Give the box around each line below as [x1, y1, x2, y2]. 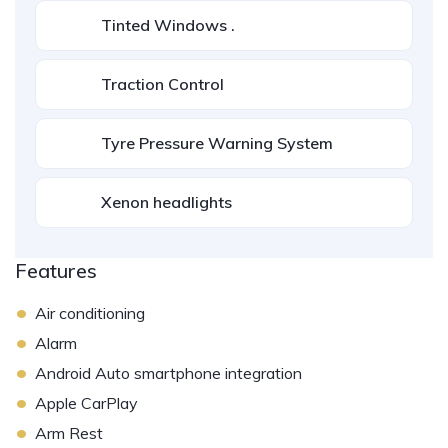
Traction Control [101, 74, 224, 94]
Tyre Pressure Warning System [101, 133, 333, 153]
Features [15, 258, 97, 283]
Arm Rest [35, 423, 103, 443]
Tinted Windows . [101, 15, 235, 35]
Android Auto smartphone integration [35, 363, 302, 383]
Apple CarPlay [35, 393, 138, 413]
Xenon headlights [101, 192, 232, 212]
